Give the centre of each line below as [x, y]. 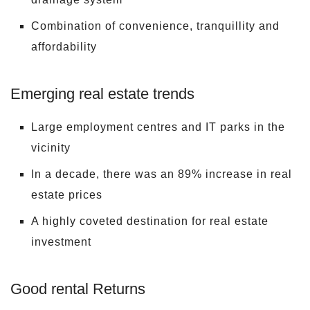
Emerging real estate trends [102, 93]
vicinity [51, 147]
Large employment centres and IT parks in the [158, 127]
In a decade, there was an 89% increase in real [162, 174]
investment [61, 241]
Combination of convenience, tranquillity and [155, 26]
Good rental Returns [78, 289]
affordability [64, 46]
